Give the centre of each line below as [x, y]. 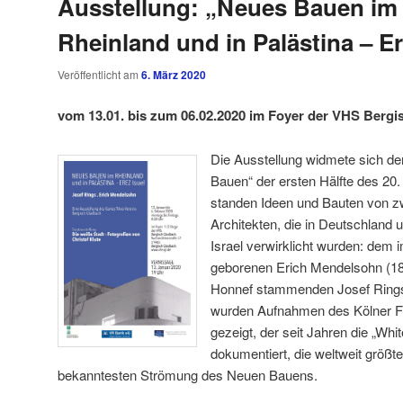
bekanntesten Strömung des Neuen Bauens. [188, 374]
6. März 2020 [174, 74]
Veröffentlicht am [99, 74]
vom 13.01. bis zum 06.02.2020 [152, 116]
